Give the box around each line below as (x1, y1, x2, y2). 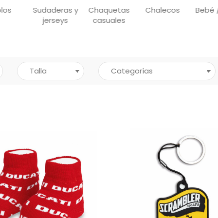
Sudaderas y (33, 5, 78, 16)
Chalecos (145, 5, 180, 16)
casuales (92, 15, 126, 26)
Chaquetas (88, 5, 130, 16)
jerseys (43, 15, 68, 26)
